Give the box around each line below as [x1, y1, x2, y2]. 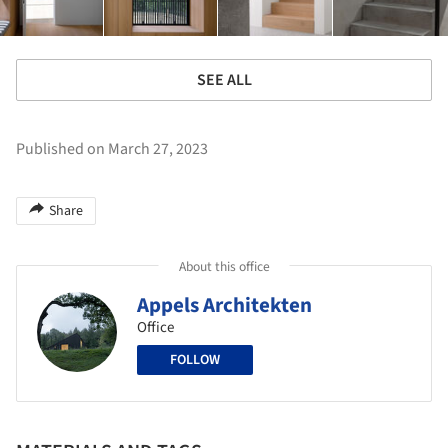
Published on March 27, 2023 [16, 137, 208, 160]
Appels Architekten [137, 289, 312, 320]
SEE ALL [196, 68, 252, 91]
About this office [178, 256, 270, 276]
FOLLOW [170, 349, 220, 370]
